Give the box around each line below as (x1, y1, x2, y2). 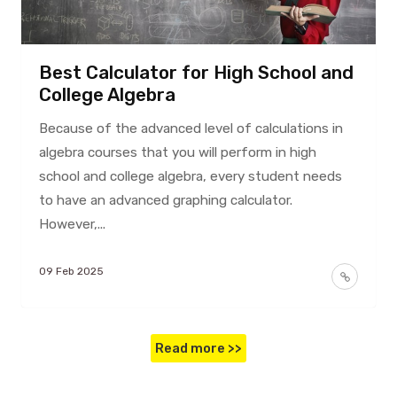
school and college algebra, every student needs (38, 167, 342, 184)
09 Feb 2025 (38, 264, 104, 277)
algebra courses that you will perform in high (38, 144, 316, 160)
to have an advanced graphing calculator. (38, 191, 292, 208)
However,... (38, 215, 105, 232)
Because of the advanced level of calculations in (38, 120, 343, 136)
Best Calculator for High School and (38, 61, 354, 83)
